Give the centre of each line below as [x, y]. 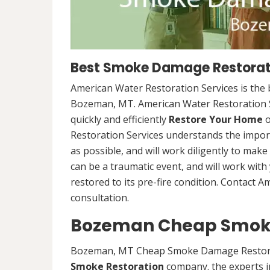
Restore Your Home [216, 120]
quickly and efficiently [120, 120]
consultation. [100, 198]
